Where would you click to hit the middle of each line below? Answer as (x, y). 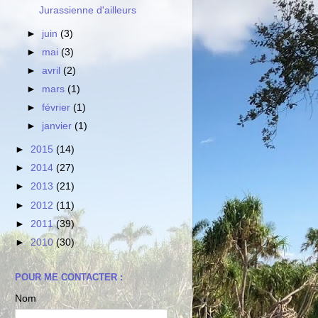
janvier (59, 126)
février (58, 108)
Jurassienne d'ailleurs (87, 10)
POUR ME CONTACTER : (69, 278)
